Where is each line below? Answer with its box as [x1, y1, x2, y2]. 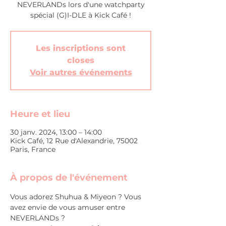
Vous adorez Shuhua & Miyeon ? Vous [10, 192, 143, 201]
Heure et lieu [10, 108, 70, 120]
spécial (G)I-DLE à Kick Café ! [30, 11, 131, 20]
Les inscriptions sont [36, 43, 126, 53]
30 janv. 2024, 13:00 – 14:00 [10, 128, 102, 137]
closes [67, 55, 94, 65]
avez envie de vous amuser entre [10, 203, 127, 212]
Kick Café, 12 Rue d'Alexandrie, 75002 [10, 136, 138, 145]
